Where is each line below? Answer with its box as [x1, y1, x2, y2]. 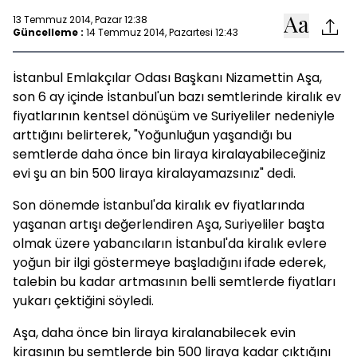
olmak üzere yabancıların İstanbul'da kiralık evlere [13, 234, 327, 253]
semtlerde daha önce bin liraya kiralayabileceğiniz [13, 145, 326, 163]
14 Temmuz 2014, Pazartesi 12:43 [86, 25, 238, 39]
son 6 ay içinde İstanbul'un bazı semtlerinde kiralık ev [13, 88, 341, 106]
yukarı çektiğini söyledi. [13, 292, 154, 310]
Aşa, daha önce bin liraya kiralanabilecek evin [13, 324, 296, 342]
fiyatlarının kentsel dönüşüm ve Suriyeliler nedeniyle [13, 107, 335, 125]
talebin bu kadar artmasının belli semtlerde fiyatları [13, 273, 335, 291]
